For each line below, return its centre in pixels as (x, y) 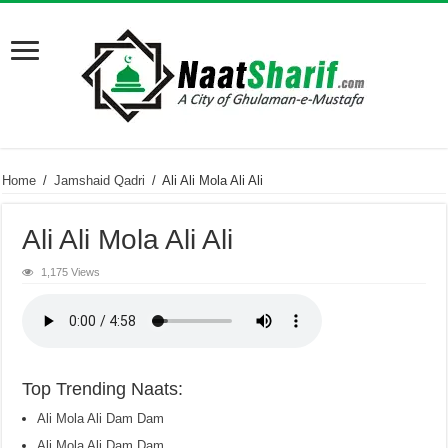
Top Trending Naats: (103, 389)
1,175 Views (71, 272)
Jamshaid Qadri (100, 180)
